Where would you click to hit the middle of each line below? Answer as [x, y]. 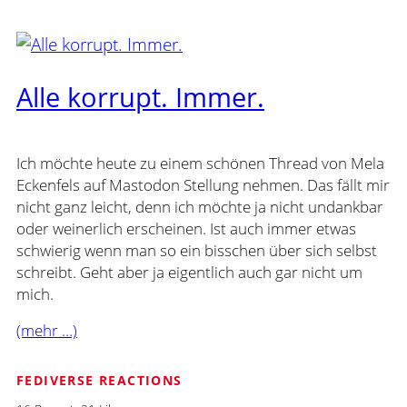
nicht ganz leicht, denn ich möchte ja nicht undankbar [200, 206]
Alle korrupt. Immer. [140, 98]
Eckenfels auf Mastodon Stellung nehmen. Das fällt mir [203, 184]
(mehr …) [47, 331]
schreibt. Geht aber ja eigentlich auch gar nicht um [189, 272]
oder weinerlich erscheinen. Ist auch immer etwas [186, 228]
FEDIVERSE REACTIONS [99, 380]
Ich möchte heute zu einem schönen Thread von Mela [200, 163]
